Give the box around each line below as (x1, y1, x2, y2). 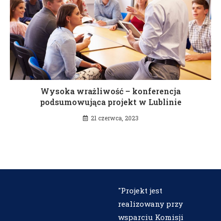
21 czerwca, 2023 (90, 113, 139, 122)
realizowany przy (118, 198, 183, 209)
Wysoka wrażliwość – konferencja (40, 85, 181, 96)
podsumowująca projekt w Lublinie (39, 96, 182, 107)
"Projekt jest (118, 185, 162, 195)
